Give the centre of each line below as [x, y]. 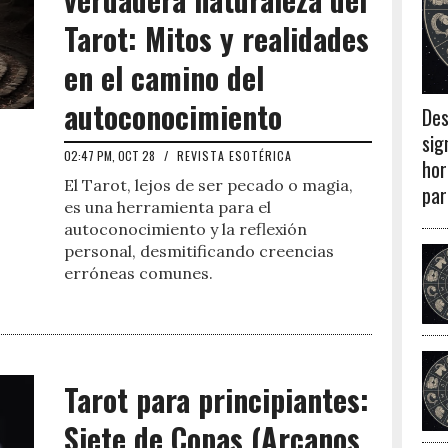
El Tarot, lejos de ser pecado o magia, [208, 185]
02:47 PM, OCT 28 [111, 155]
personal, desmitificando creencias [199, 251]
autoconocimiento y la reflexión [185, 229]
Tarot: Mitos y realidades [216, 38]
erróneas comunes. [138, 273]
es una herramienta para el [167, 207]
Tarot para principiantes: [216, 399]
